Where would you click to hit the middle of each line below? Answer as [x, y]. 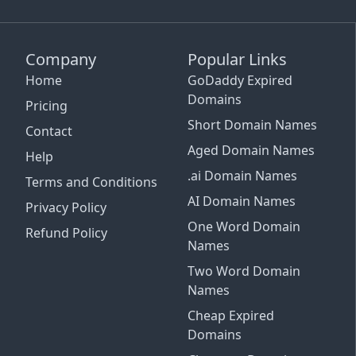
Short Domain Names [252, 125]
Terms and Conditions [91, 182]
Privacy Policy [66, 207]
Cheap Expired [230, 315]
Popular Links [237, 59]
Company [61, 59]
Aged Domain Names [251, 150]
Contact [49, 131]
